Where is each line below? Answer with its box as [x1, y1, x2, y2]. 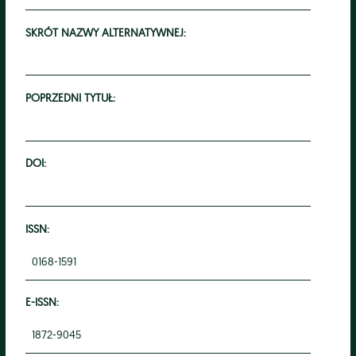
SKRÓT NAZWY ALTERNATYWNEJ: [25, 25, 186, 39]
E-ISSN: [25, 295, 59, 309]
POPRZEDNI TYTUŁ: [25, 90, 115, 104]
